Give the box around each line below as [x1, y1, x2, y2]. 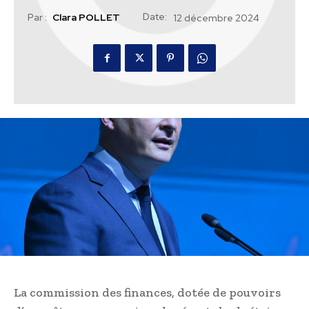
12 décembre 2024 [174, 12, 259, 25]
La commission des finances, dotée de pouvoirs [14, 285, 281, 301]
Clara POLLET [52, 11, 120, 24]
